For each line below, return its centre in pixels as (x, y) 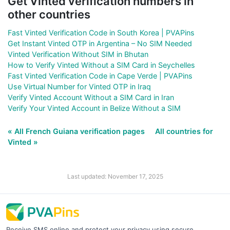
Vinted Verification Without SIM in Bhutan (78, 54)
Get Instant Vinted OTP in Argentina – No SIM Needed (100, 43)
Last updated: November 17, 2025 (115, 176)
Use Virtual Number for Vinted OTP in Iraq (79, 86)
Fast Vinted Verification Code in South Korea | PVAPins (101, 32)
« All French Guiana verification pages (77, 131)
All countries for (184, 131)
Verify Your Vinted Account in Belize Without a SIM (94, 108)
